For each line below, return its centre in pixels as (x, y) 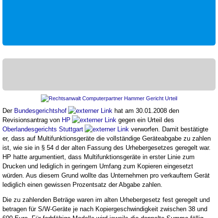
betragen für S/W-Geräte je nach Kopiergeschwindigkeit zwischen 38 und (105, 209)
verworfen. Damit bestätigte (169, 129)
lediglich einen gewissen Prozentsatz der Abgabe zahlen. (82, 184)
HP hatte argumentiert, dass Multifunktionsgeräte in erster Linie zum (99, 157)
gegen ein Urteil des (145, 120)
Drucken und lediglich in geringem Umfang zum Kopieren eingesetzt (98, 166)
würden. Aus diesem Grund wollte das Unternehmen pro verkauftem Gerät (106, 175)
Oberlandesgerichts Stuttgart (43, 129)
